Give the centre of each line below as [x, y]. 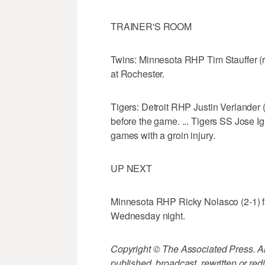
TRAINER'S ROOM [151, 27]
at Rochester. [138, 74]
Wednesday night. [148, 216]
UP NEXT [132, 169]
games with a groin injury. [163, 135]
